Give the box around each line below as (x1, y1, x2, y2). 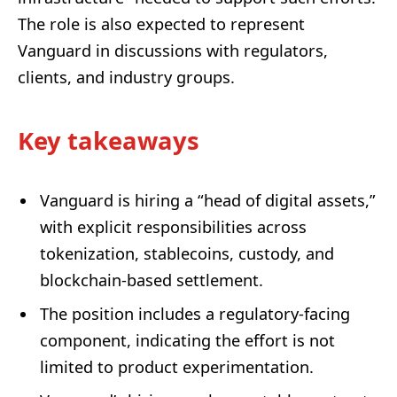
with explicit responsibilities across (40, 216, 307, 238)
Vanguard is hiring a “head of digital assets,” (40, 190, 376, 212)
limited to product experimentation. (40, 356, 314, 378)
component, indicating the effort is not (40, 330, 335, 352)
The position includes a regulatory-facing (40, 303, 350, 325)
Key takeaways (18, 123, 199, 157)
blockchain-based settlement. (40, 269, 263, 292)
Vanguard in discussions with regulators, (18, 39, 328, 61)
